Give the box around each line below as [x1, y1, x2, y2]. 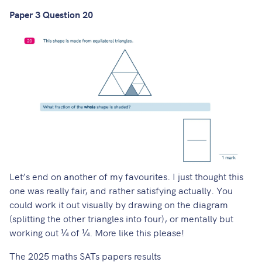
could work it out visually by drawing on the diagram [9, 197, 228, 211]
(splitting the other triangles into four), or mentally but [9, 211, 233, 225]
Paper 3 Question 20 [9, 7, 93, 20]
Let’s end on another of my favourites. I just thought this [9, 169, 243, 182]
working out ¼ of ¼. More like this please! [9, 225, 184, 239]
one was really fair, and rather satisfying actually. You [9, 183, 233, 196]
